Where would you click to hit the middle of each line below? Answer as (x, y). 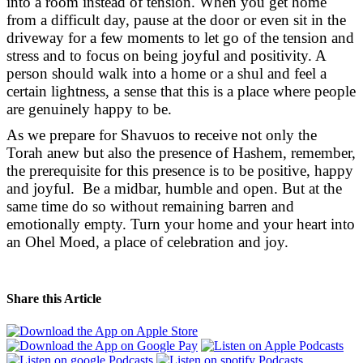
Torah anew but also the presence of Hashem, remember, (181, 153)
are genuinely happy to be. (89, 109)
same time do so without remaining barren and (150, 207)
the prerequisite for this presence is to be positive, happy (180, 171)
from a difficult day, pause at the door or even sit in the (176, 19)
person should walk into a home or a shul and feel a (167, 73)
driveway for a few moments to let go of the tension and (180, 37)
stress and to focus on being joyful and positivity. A (166, 55)
